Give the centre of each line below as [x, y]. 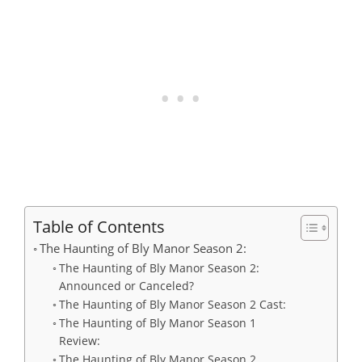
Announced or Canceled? [126, 286]
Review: [79, 341]
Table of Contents [99, 227]
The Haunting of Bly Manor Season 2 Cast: [172, 305]
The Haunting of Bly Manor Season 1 [157, 323]
